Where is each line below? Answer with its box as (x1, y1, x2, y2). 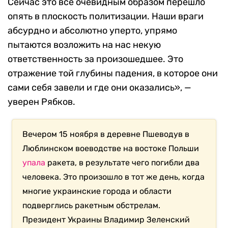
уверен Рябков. (8, 96, 75, 108)
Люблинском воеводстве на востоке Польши (22, 144, 199, 154)
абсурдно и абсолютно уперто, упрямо (8, 25, 177, 37)
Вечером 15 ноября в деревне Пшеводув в (22, 129, 190, 139)
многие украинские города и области (22, 186, 172, 196)
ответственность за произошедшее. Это (8, 53, 183, 65)
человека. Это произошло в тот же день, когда (22, 172, 205, 182)
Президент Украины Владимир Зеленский (22, 215, 190, 225)
